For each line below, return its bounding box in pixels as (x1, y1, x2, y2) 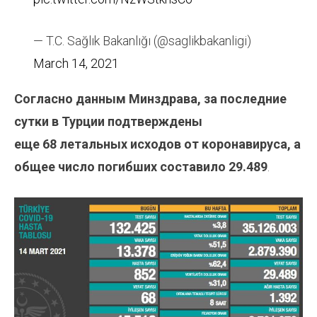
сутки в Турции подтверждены (14, 114, 202, 129)
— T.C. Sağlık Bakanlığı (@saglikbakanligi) (33, 33, 251, 49)
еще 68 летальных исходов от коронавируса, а (14, 137, 301, 152)
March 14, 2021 (33, 56, 119, 71)
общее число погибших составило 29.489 (14, 159, 267, 175)
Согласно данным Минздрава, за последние (14, 91, 287, 107)
